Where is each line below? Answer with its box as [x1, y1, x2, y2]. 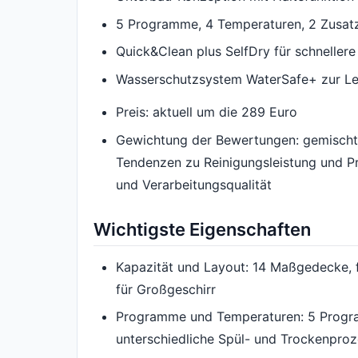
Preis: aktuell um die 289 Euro [116, 104, 297, 121]
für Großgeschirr [116, 280, 216, 297]
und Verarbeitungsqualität [116, 176, 272, 193]
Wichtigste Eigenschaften [93, 218, 311, 240]
